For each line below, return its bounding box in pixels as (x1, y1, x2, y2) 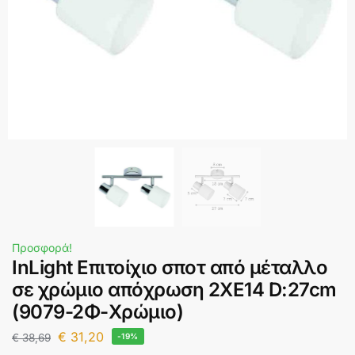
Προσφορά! (12, 240, 72, 254)
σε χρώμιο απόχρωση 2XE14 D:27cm (12, 277, 337, 301)
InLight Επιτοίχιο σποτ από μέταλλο (12, 255, 327, 279)
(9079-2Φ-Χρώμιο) (12, 300, 183, 323)
